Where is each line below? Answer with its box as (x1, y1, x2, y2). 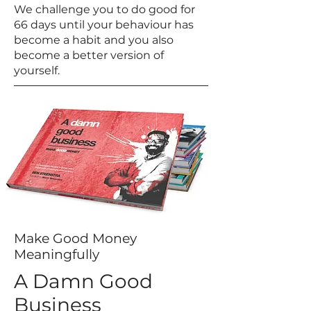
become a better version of (14, 49, 164, 62)
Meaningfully (14, 246, 99, 262)
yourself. (14, 64, 60, 77)
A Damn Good (14, 269, 153, 293)
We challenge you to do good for (14, 3, 195, 16)
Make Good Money (14, 230, 137, 246)
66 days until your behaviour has (14, 18, 194, 31)
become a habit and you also (14, 33, 174, 47)
